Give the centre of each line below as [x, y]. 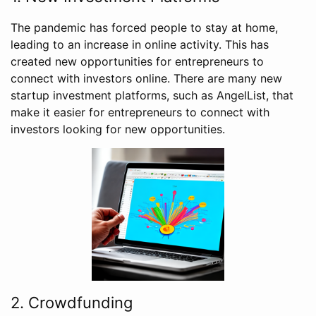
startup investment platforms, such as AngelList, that [152, 96]
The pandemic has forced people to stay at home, [144, 28]
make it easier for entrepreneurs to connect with [140, 113]
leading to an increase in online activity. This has [140, 45]
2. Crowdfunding [72, 303]
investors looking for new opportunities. [118, 129]
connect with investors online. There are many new [146, 79]
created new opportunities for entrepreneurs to [137, 62]
